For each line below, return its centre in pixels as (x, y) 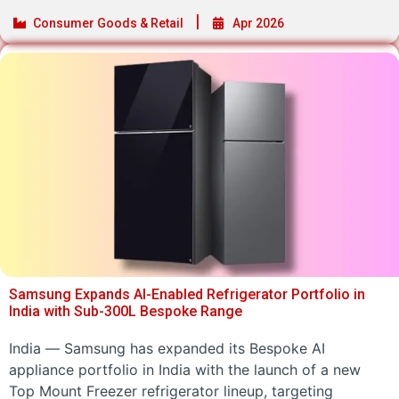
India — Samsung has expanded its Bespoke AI (167, 348)
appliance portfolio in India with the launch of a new (185, 369)
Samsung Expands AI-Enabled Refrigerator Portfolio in (187, 294)
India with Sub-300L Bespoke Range (126, 311)
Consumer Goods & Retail (108, 23)
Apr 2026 (258, 23)
